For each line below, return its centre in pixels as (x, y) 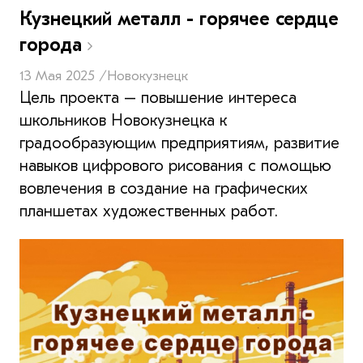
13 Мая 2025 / (63, 75)
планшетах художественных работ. (149, 211)
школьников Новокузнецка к (123, 120)
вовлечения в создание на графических (164, 188)
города (53, 44)
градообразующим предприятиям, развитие (179, 143)
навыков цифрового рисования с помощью (175, 165)
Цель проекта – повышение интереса (158, 97)
